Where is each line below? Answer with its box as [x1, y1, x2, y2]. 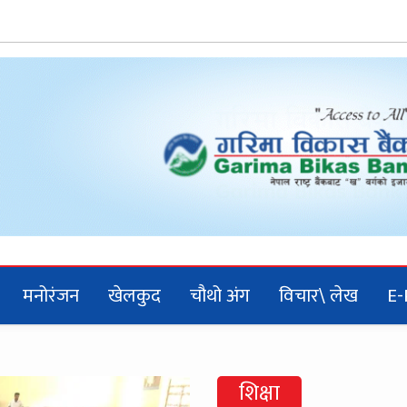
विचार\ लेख [279, 279, 358, 312]
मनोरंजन [23, 279, 79, 312]
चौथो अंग [190, 279, 250, 312]
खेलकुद [108, 279, 161, 312]
